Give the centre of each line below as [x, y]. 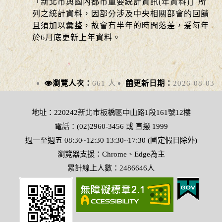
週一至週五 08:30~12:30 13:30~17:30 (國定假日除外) [111, 140]
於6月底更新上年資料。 [77, 37]
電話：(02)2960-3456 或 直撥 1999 [111, 126]
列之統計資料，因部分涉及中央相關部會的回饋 [121, 13]
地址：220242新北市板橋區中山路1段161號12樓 [111, 112]
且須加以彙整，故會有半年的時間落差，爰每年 [121, 25]
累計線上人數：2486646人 [111, 167]
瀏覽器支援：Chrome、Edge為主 [111, 154]
